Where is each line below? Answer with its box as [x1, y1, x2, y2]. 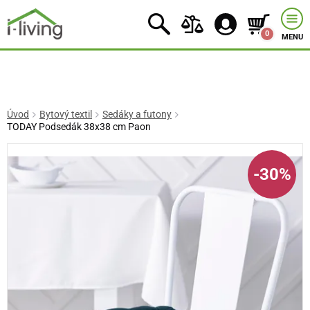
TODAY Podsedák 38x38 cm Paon [7, 121, 151, 133]
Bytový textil [39, 109, 92, 120]
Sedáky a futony [102, 109, 172, 120]
